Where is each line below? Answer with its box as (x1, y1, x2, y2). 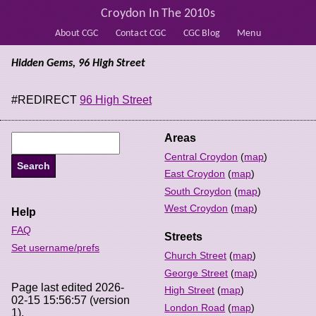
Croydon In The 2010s (101, 7, 215, 20)
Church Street (164, 250, 227, 262)
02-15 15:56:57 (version (11, 293, 130, 306)
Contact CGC (115, 28, 166, 38)
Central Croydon (164, 150, 238, 162)
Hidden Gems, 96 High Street (11, 57, 145, 69)
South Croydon (164, 185, 232, 197)
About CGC (55, 28, 99, 38)
